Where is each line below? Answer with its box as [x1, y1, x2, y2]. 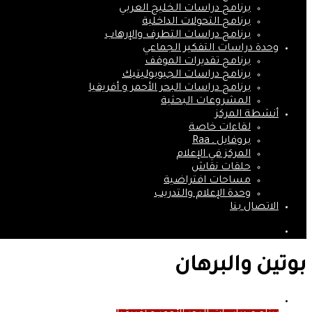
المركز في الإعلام [176, 149, 251, 160]
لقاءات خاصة [189, 123, 251, 134]
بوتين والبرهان [175, 256, 306, 279]
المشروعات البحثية [161, 96, 251, 107]
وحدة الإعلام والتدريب [154, 189, 251, 200]
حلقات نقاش [192, 162, 251, 173]
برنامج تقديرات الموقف [145, 56, 251, 68]
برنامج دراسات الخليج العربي [119, 3, 251, 15]
